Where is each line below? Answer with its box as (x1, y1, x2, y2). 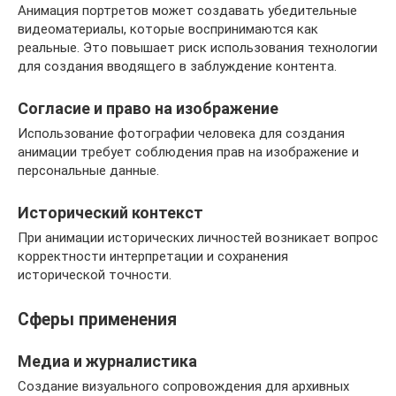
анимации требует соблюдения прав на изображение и (18, 143, 359, 160)
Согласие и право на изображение (18, 98, 278, 118)
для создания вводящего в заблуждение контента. (18, 57, 337, 74)
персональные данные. (18, 162, 159, 179)
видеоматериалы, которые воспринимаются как (18, 20, 318, 37)
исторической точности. (18, 266, 171, 283)
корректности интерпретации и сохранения (18, 247, 288, 264)
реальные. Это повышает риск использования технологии (18, 39, 377, 56)
